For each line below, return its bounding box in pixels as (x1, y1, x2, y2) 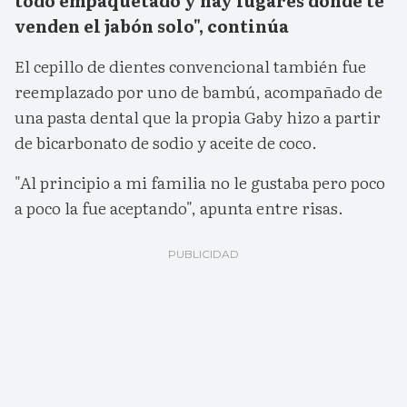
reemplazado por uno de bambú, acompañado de (15, 79, 382, 104)
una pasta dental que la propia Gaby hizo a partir (15, 104, 381, 130)
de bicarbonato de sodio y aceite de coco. (15, 130, 317, 155)
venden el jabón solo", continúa (15, 14, 289, 39)
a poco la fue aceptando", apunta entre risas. (15, 195, 343, 221)
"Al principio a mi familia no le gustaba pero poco (15, 170, 385, 195)
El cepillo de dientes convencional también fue (15, 54, 366, 79)
